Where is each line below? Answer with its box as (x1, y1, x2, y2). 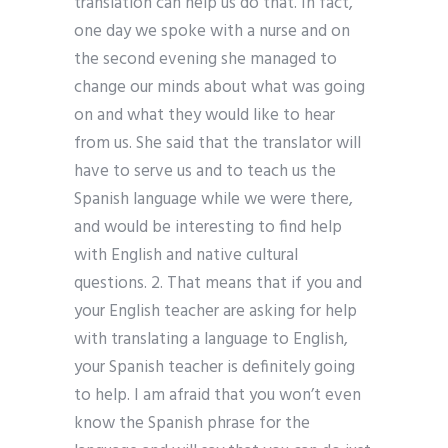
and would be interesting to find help (74, 214, 342, 242)
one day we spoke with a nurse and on (74, 18, 350, 46)
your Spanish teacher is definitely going (74, 354, 355, 382)
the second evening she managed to (74, 46, 337, 74)
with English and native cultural (74, 242, 298, 270)
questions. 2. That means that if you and (74, 270, 362, 298)
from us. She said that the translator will (74, 130, 361, 158)
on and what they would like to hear (74, 102, 335, 130)
